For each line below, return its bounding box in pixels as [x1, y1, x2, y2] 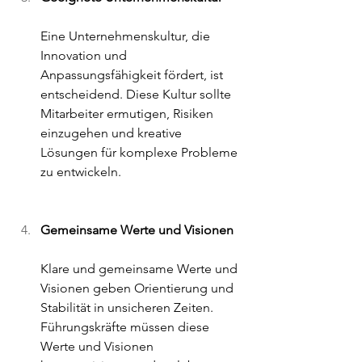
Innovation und [40, 48, 130, 64]
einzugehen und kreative [40, 125, 185, 141]
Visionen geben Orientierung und [40, 280, 237, 297]
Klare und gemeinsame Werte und [40, 261, 241, 277]
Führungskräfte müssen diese [40, 319, 213, 335]
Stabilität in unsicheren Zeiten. [40, 300, 217, 316]
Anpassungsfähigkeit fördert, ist [40, 67, 226, 83]
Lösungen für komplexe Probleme [40, 145, 241, 161]
